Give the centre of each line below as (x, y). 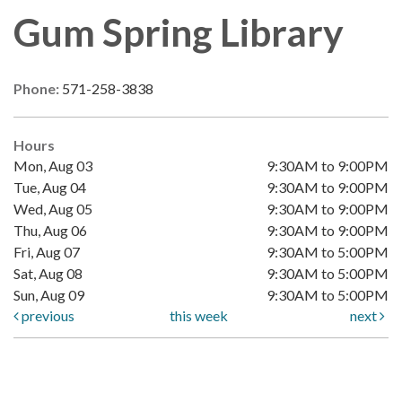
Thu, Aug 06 (50, 231)
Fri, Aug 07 (47, 252)
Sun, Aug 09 (49, 295)
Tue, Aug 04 (50, 188)
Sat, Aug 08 (48, 274)
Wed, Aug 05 (53, 209)
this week (199, 316)
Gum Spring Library (179, 32)
